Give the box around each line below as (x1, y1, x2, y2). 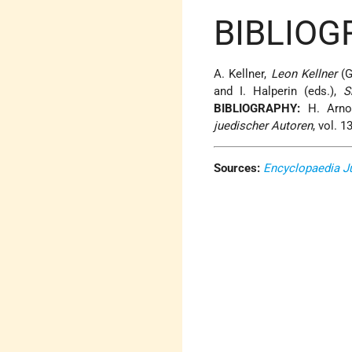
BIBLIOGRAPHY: (214, 101, 301, 116)
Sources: (214, 161, 261, 176)
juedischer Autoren (214, 119, 313, 134)
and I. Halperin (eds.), (214, 84, 343, 99)
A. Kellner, (214, 67, 271, 82)
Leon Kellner (270, 67, 338, 82)
